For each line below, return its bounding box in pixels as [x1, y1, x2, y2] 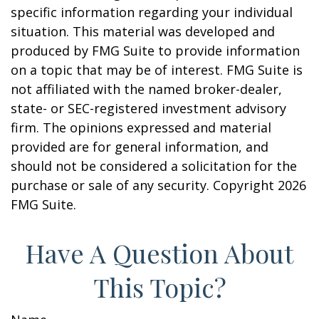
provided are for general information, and [11, 138, 268, 155]
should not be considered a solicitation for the [11, 157, 297, 174]
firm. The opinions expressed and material [11, 119, 271, 136]
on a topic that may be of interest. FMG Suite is [11, 61, 303, 78]
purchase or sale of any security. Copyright [11, 177, 278, 194]
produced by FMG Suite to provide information [11, 42, 300, 59]
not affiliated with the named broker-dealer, [11, 80, 282, 98]
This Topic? [93, 270, 226, 304]
